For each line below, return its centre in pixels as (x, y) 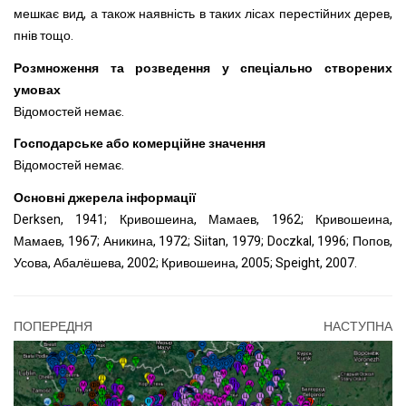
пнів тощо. (43, 36)
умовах (37, 90)
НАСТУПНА (358, 326)
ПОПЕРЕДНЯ (53, 326)
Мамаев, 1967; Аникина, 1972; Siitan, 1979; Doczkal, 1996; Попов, (203, 241)
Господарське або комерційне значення (140, 144)
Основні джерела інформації (105, 198)
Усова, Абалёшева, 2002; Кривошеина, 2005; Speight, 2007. (185, 263)
